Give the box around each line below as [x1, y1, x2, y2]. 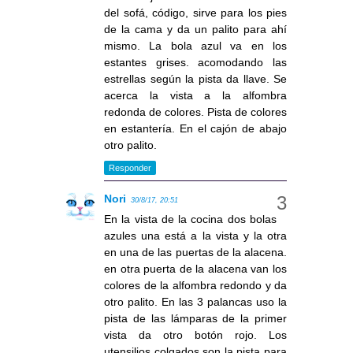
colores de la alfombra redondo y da [104, 279, 287, 292]
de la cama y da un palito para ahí [104, 23, 287, 36]
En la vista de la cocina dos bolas [104, 213, 277, 226]
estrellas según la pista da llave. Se [104, 72, 287, 86]
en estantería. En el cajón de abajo [104, 122, 287, 136]
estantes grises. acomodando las [104, 56, 287, 69]
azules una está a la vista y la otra [104, 229, 287, 243]
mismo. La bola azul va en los [104, 39, 287, 53]
